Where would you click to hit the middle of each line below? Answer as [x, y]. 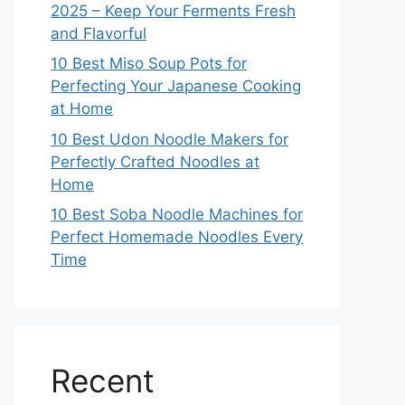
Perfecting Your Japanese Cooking [176, 86]
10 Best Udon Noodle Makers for [170, 139]
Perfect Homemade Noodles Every [177, 237]
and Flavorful [99, 33]
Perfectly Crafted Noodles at [155, 161]
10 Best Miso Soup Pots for [149, 63]
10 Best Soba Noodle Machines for [177, 214]
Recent [103, 381]
